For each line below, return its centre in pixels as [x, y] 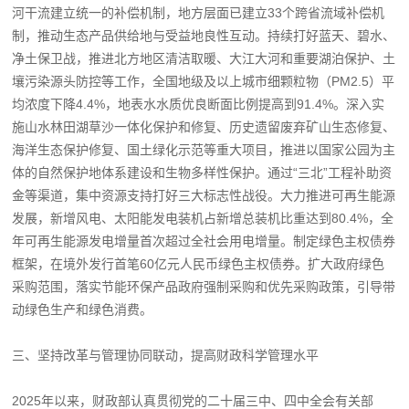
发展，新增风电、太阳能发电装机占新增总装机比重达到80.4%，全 [203, 218]
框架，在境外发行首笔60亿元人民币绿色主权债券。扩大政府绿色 [199, 263]
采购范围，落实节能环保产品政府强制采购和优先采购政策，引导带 [204, 286]
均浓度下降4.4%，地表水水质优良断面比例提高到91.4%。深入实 [199, 104]
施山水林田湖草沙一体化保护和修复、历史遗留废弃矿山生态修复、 [204, 126]
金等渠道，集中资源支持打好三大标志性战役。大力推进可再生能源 [204, 195]
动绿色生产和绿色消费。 [83, 309]
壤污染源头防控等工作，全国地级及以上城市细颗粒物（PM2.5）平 [204, 81]
